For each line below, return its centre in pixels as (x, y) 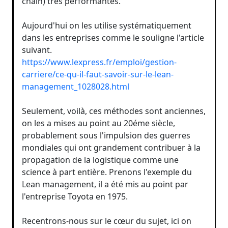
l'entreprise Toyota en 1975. (75, 196)
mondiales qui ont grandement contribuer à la (111, 148)
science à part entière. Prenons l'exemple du (107, 172)
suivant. (37, 50)
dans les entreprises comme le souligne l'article (113, 38)
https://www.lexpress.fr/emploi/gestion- (99, 62)
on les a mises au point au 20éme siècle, (98, 123)
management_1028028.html (76, 87)
